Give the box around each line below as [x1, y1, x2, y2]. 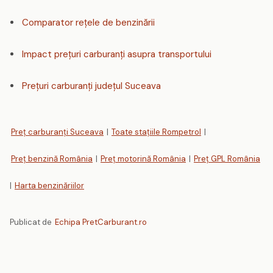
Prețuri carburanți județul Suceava [22, 80, 161, 92]
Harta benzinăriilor [15, 180, 84, 191]
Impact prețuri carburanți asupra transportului [22, 48, 211, 60]
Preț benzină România [11, 154, 93, 164]
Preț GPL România [194, 154, 260, 164]
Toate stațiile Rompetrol [112, 127, 201, 137]
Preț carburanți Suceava [11, 127, 104, 137]
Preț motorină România [101, 154, 186, 164]
